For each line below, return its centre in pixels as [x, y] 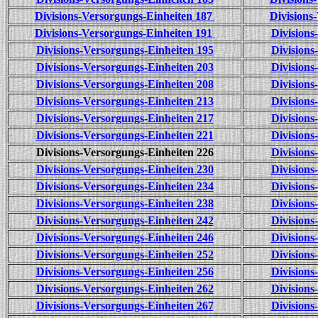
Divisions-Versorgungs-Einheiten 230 [125, 169]
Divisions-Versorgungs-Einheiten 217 [125, 118]
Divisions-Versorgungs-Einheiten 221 [125, 135]
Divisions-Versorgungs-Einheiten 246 [125, 237]
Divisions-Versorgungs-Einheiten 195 [125, 50]
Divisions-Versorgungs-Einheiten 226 [125, 152]
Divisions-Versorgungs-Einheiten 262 [125, 289]
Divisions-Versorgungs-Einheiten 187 [125, 16]
